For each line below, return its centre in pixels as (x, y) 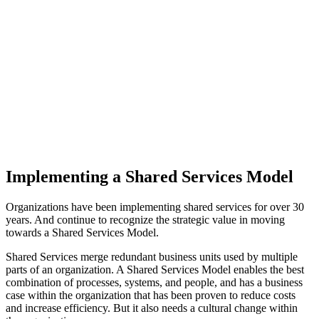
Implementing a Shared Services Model (150, 176)
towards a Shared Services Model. (82, 232)
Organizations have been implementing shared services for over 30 (155, 206)
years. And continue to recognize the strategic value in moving (145, 219)
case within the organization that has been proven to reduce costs (151, 295)
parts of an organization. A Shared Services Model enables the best (155, 269)
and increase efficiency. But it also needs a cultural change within (152, 308)
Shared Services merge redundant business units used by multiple (152, 256)
